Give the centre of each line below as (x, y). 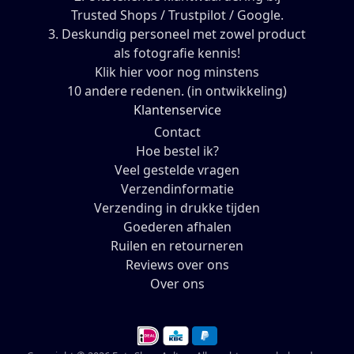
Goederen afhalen (177, 227)
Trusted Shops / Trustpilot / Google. (177, 15)
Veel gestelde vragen (177, 170)
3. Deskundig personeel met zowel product (177, 34)
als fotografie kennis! (177, 53)
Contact (177, 132)
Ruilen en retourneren (177, 246)
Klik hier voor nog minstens (177, 72)
